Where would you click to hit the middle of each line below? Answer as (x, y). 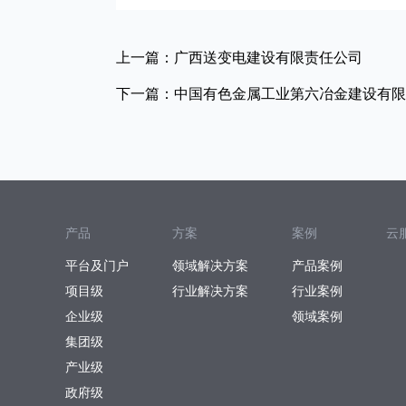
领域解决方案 (210, 265)
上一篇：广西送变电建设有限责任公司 (239, 57)
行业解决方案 (210, 290)
